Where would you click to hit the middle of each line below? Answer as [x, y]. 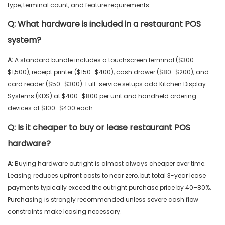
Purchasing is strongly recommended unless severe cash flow [103, 200]
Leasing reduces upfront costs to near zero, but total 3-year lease [107, 176]
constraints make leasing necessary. [65, 212]
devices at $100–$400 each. [51, 108]
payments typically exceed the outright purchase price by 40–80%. [109, 188]
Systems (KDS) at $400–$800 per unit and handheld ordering [102, 96]
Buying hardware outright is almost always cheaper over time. [109, 164]
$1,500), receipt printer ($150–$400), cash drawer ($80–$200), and [108, 72]
